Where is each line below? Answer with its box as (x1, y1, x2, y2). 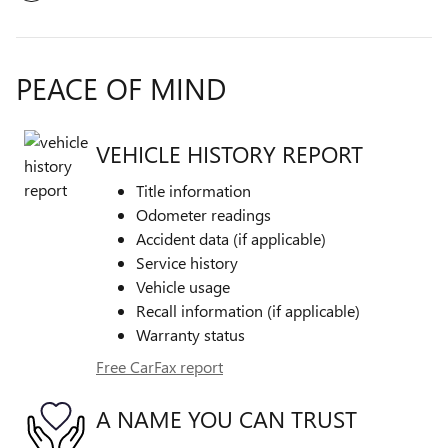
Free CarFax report (96, 355, 223, 377)
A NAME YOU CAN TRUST (96, 403, 357, 435)
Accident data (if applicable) (136, 227, 326, 249)
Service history (136, 251, 238, 273)
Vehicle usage (136, 275, 230, 297)
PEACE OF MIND (16, 67, 226, 108)
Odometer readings (136, 203, 271, 225)
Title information (136, 179, 251, 201)
